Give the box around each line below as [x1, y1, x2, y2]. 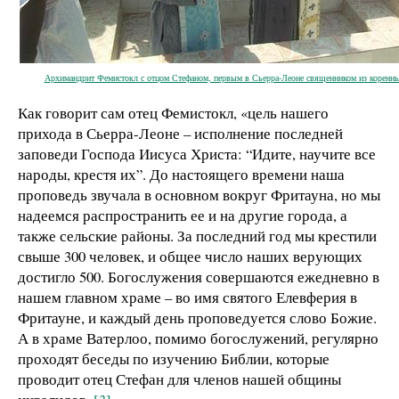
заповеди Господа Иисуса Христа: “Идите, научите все [18, 142, 376, 164]
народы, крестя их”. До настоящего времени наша [18, 163, 345, 184]
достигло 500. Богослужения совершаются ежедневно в [18, 265, 379, 287]
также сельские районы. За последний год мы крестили [18, 224, 377, 246]
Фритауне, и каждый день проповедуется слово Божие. [18, 306, 377, 328]
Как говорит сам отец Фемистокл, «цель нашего [18, 102, 329, 123]
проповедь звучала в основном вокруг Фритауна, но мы [18, 183, 380, 205]
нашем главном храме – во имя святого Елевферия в [18, 286, 357, 307]
